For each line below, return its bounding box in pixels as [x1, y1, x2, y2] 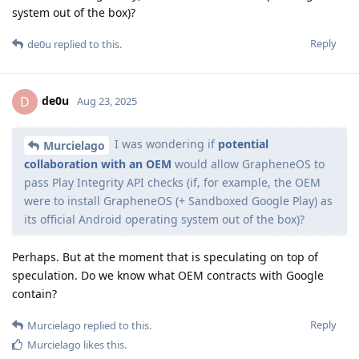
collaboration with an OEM [24, 155, 171, 171]
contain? [12, 285, 57, 301]
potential [218, 136, 268, 152]
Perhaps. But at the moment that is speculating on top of [12, 248, 318, 264]
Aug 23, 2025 [77, 93, 137, 108]
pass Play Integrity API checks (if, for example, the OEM [24, 174, 321, 190]
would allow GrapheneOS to [171, 155, 325, 171]
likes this [81, 337, 124, 352]
